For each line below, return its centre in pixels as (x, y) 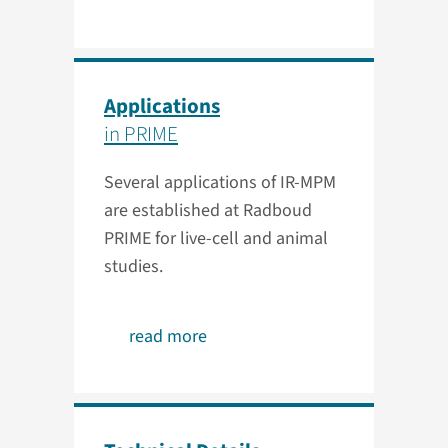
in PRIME (141, 134)
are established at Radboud (208, 211)
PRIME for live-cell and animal (216, 239)
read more (168, 337)
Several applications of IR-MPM (220, 183)
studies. (133, 267)
